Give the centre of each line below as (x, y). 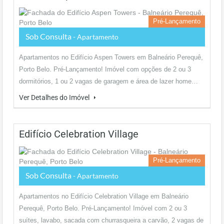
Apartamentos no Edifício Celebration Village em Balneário (104, 196)
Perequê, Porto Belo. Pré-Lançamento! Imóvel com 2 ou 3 (103, 208)
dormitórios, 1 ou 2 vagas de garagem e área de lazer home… (108, 81)
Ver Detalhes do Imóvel (55, 97)
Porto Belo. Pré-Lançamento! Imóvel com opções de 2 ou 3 (105, 69)
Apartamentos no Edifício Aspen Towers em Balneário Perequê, (111, 57)
